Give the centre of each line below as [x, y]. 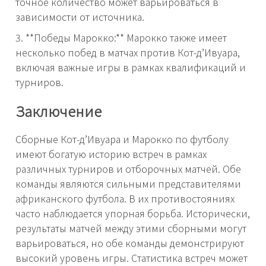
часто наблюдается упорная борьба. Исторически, [133, 213]
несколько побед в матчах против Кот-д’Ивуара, [128, 52]
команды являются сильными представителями [128, 183]
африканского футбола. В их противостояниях [125, 198]
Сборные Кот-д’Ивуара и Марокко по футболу [122, 139]
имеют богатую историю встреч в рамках [111, 153]
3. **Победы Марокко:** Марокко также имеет [121, 37]
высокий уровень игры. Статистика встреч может [132, 257]
